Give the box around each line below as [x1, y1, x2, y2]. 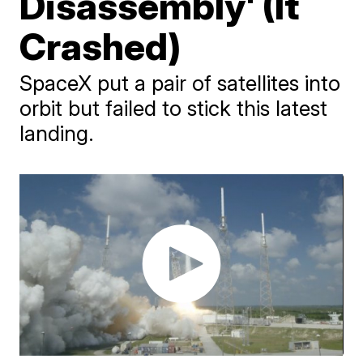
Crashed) [19, 23, 181, 69]
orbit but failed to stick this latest [19, 96, 328, 121]
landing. [19, 121, 95, 146]
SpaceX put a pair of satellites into [19, 70, 341, 96]
